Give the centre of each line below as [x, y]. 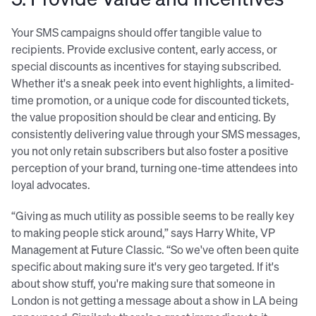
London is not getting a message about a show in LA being [154, 300]
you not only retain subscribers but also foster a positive [150, 150]
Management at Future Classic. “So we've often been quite [155, 249]
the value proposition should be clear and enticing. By [144, 116]
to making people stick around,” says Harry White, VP [143, 232]
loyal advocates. [51, 184]
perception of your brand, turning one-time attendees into [154, 167]
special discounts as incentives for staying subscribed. [146, 66]
